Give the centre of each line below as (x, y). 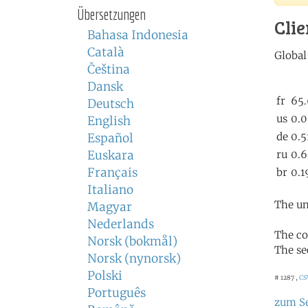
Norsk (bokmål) (132, 241)
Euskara (111, 155)
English (109, 121)
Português (117, 293)
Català (106, 52)
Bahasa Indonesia (138, 35)
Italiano (110, 190)
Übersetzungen (111, 14)
